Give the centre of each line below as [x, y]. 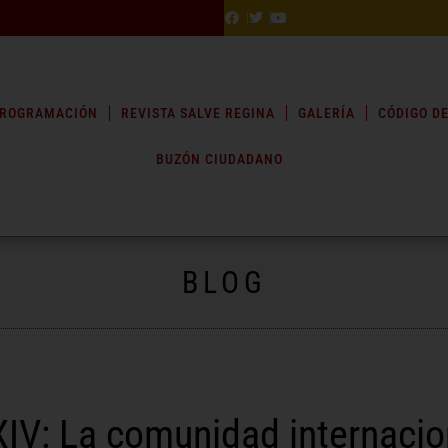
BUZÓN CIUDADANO [219, 159]
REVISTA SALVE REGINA [198, 113]
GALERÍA [326, 113]
